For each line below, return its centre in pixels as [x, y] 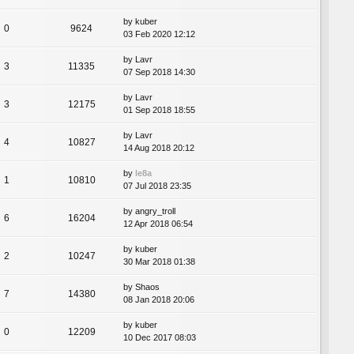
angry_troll [155, 211]
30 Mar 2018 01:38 [159, 262]
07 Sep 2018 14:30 [159, 72]
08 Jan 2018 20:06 [159, 300]
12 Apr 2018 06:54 [158, 224]
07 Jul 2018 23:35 [157, 186]
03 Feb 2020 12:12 [159, 34]
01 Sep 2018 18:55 [159, 110]
